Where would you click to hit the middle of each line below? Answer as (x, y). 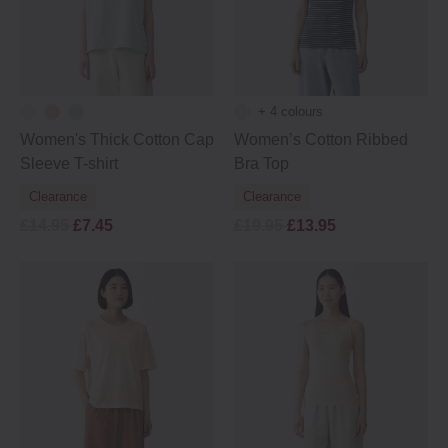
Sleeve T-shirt (69, 163)
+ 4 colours (290, 111)
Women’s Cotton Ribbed (321, 139)
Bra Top (261, 163)
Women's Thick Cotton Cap (117, 139)
